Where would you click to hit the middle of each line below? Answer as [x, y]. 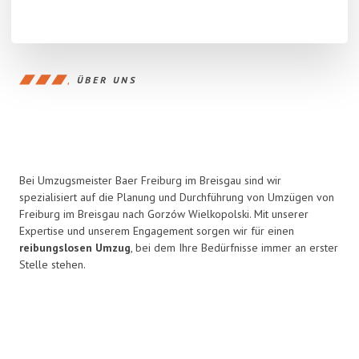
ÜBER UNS [107, 79]
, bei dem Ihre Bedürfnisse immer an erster [234, 248]
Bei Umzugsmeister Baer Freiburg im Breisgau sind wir [150, 180]
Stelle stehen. [52, 264]
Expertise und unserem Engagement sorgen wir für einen [157, 231]
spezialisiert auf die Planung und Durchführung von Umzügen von [177, 197]
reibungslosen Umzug [75, 248]
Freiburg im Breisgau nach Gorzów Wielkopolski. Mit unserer [164, 214]
